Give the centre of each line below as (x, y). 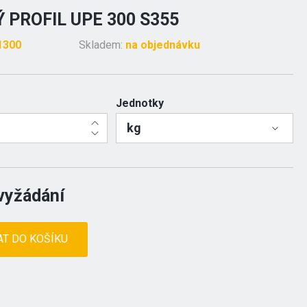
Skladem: (102, 45)
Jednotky (139, 103)
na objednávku (162, 45)
